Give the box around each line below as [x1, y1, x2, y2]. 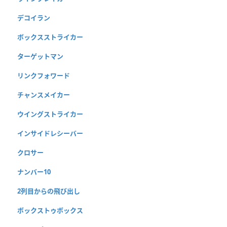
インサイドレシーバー [17, 128, 83, 138]
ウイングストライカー [17, 109, 83, 119]
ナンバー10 [17, 167, 51, 176]
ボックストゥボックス [17, 205, 83, 215]
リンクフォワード [17, 70, 70, 80]
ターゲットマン [17, 51, 63, 61]
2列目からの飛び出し [17, 186, 80, 196]
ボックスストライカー [17, 32, 83, 42]
